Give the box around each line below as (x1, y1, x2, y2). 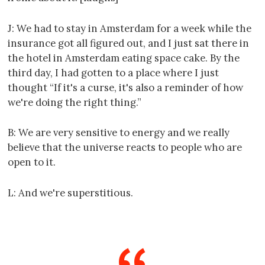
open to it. (8, 156, 56, 169)
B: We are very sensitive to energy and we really (8, 126, 230, 140)
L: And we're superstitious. (8, 186, 133, 200)
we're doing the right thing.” (8, 95, 141, 109)
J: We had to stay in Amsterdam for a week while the (8, 21, 251, 35)
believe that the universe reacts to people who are (8, 141, 242, 154)
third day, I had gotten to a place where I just (8, 66, 219, 79)
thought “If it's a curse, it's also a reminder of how (8, 80, 243, 94)
